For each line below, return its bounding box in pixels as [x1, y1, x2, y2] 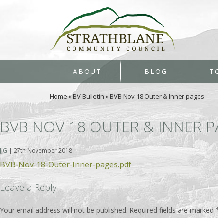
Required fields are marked [129, 205, 216, 215]
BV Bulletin [73, 92, 104, 101]
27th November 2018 [14, 146, 72, 155]
